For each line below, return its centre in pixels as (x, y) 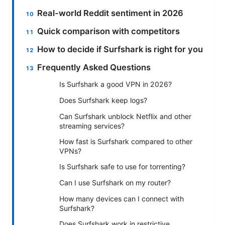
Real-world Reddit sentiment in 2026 (110, 13)
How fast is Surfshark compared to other (126, 141)
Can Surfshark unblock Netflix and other (125, 116)
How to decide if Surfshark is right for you (120, 49)
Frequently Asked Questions (94, 67)
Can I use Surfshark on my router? (115, 182)
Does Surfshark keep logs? (103, 100)
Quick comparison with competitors (109, 31)
